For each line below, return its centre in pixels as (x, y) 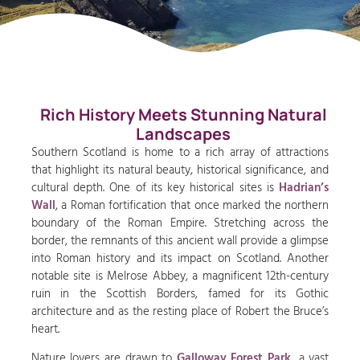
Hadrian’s (304, 187)
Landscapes (184, 133)
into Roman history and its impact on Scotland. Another (180, 258)
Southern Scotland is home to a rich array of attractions (180, 152)
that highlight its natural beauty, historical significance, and (180, 170)
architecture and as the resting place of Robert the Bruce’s (180, 311)
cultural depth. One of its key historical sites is (155, 187)
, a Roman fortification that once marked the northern (192, 205)
